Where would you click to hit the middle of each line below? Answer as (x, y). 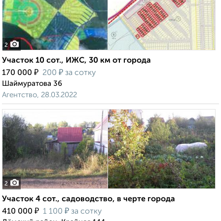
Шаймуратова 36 (32, 84)
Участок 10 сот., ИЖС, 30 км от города (76, 61)
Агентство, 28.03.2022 (39, 95)
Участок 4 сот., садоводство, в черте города (89, 200)
